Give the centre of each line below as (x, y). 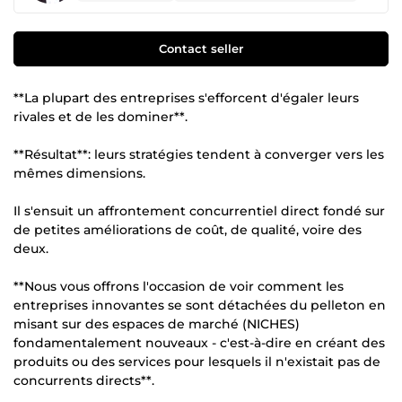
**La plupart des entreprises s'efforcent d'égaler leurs (186, 97)
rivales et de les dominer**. (100, 116)
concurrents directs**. (84, 380)
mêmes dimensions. (79, 173)
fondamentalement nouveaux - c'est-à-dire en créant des (199, 342)
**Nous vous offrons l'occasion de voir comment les (179, 286)
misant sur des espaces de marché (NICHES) (157, 323)
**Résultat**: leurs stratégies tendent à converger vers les (199, 154)
